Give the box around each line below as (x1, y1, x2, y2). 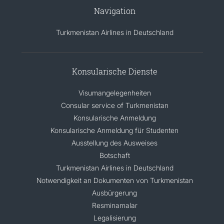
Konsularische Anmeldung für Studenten (50, 125, 178, 134)
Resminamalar (91, 200, 137, 209)
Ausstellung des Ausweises (71, 138, 157, 147)
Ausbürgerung (92, 188, 137, 197)
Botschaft (99, 150, 130, 159)
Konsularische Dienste (71, 65, 157, 76)
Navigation (93, 5, 135, 16)
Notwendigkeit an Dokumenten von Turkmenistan (36, 175, 193, 184)
